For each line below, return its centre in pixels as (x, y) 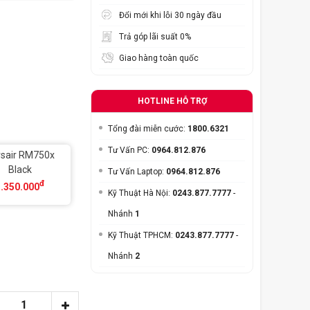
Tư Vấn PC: (130, 151)
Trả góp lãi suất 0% (155, 37)
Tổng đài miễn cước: (148, 129)
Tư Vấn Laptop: (137, 172)
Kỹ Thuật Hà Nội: (140, 193)
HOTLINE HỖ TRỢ (172, 101)
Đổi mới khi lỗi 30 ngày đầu (170, 16)
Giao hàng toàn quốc (159, 58)
